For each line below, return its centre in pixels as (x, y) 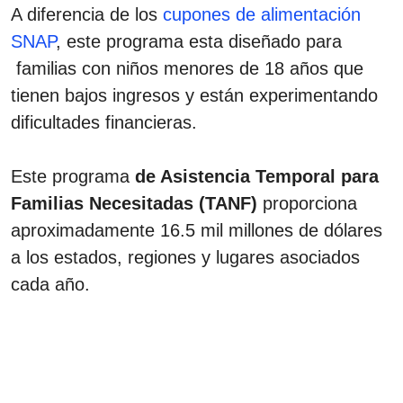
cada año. (53, 284)
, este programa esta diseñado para (199, 41)
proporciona (307, 203)
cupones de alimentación (259, 14)
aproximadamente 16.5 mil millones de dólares (197, 230)
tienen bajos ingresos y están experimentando (194, 95)
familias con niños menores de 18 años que (187, 68)
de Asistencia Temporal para (257, 176)
